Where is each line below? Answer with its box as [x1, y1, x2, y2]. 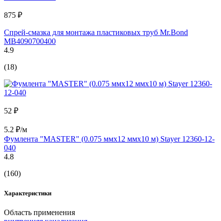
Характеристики [4, 189, 51, 197]
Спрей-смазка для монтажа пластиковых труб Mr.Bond [4, 28, 188, 37]
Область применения [4, 208, 75, 217]
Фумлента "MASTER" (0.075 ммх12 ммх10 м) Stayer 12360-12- [4, 135, 215, 144]
